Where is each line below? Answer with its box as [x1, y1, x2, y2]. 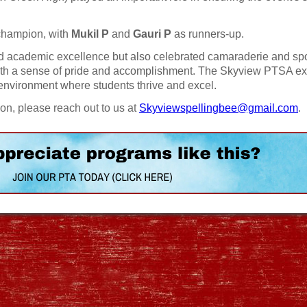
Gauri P [133, 28, 174, 40]
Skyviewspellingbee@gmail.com [139, 102, 298, 114]
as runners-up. [174, 28, 244, 40]
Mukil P [71, 28, 112, 40]
